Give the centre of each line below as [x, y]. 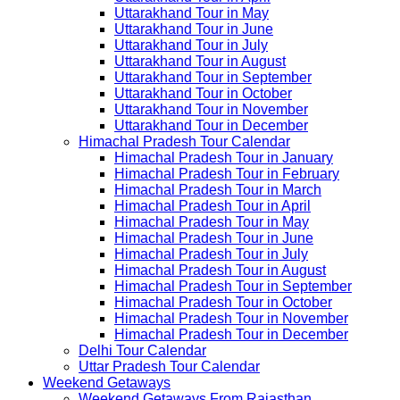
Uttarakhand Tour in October [203, 93]
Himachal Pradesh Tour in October [223, 302]
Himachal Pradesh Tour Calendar [184, 142]
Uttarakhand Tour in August [200, 61]
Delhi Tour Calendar [142, 350]
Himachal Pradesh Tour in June [214, 238]
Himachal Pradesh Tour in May [212, 222]
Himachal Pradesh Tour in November [231, 318]
